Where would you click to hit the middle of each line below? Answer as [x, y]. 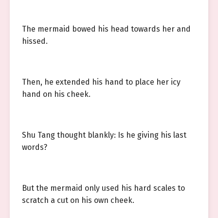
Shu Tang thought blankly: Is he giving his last [104, 135]
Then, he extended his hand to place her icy [101, 82]
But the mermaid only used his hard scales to [103, 188]
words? [35, 147]
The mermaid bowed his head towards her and [106, 29]
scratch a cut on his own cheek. [78, 200]
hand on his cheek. [56, 94]
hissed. [35, 41]
